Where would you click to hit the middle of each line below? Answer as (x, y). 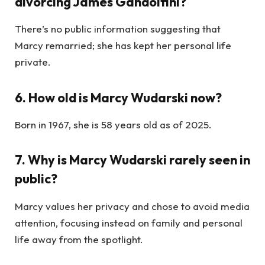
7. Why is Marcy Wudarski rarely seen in (132, 160)
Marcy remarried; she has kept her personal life (123, 46)
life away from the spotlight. (79, 239)
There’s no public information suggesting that (118, 29)
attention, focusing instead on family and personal (129, 222)
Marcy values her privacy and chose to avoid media (132, 206)
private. (33, 62)
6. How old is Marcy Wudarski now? (118, 97)
